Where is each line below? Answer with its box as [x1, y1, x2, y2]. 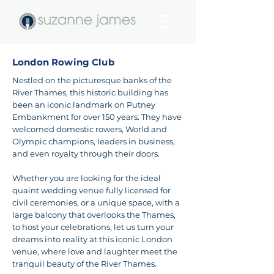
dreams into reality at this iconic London [12, 234, 172, 244]
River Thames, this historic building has [12, 87, 168, 97]
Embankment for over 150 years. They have [12, 112, 182, 122]
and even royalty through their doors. [12, 149, 160, 158]
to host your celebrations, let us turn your [12, 222, 174, 232]
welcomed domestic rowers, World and [12, 124, 167, 134]
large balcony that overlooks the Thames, [12, 210, 176, 220]
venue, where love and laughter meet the [12, 246, 177, 256]
